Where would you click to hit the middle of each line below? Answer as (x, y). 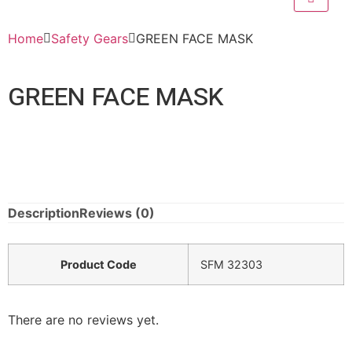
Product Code (98, 264)
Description (44, 213)
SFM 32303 (231, 264)
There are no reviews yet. (83, 319)
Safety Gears (90, 38)
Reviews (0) (117, 213)
